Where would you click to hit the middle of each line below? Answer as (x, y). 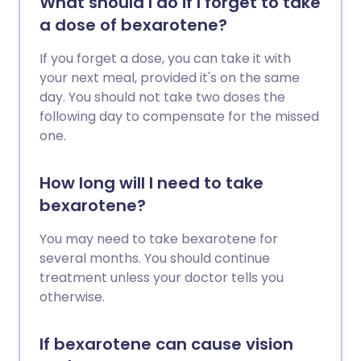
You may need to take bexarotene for (159, 239)
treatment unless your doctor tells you (162, 278)
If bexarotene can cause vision (166, 344)
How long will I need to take (151, 183)
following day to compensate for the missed (179, 116)
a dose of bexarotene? (133, 25)
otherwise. (72, 297)
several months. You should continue (155, 258)
